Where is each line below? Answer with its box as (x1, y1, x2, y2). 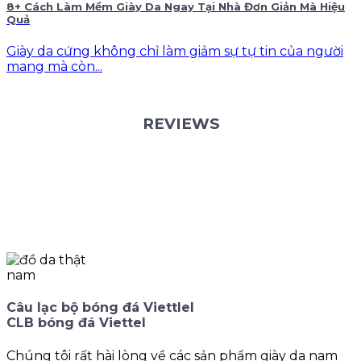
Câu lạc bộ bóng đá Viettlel (6, 300, 194, 316)
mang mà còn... (6, 59, 102, 75)
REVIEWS (142, 114, 219, 133)
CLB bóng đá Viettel (6, 315, 146, 331)
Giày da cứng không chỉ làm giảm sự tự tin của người (6, 44, 343, 60)
